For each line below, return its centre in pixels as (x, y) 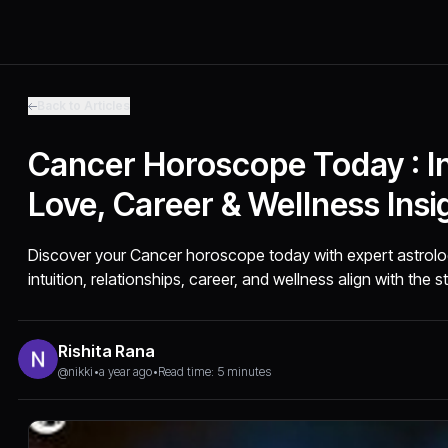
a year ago (126, 371)
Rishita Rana (107, 351)
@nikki (76, 371)
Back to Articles (84, 105)
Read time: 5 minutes (215, 371)
